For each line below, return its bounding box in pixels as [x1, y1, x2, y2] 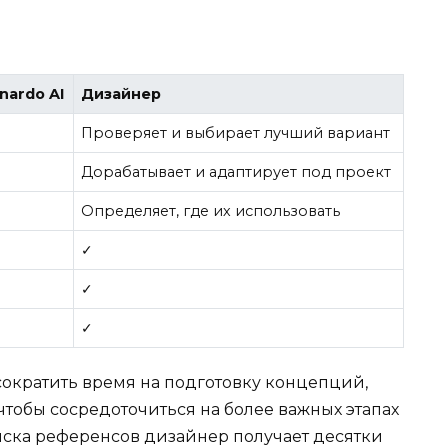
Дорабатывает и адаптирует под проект [81, 162, 392, 181]
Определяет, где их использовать [81, 201, 341, 220]
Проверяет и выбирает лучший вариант [81, 123, 391, 142]
